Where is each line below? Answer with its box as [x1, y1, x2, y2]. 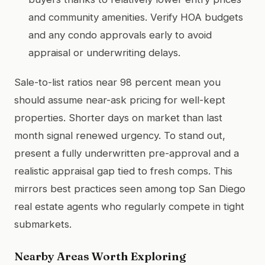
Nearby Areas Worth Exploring [14, 248, 186, 263]
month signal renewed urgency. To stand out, [14, 129, 225, 141]
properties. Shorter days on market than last [14, 111, 222, 124]
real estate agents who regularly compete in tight [14, 200, 244, 212]
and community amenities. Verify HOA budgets [28, 11, 243, 23]
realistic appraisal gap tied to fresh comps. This [14, 164, 232, 177]
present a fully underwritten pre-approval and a [14, 147, 239, 159]
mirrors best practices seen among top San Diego [14, 182, 245, 195]
